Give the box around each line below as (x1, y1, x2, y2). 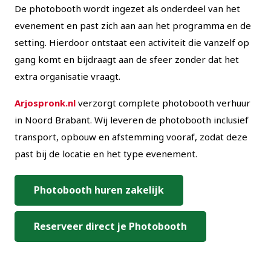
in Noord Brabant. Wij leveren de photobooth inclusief (15, 114, 249, 126)
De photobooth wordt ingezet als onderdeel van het (15, 2, 240, 15)
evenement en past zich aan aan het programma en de (15, 19, 251, 31)
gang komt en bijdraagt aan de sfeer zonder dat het (15, 53, 239, 65)
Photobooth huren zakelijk (34, 183, 164, 197)
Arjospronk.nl (15, 97, 76, 109)
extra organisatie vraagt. (15, 70, 120, 82)
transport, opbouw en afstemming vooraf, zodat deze (15, 131, 247, 143)
